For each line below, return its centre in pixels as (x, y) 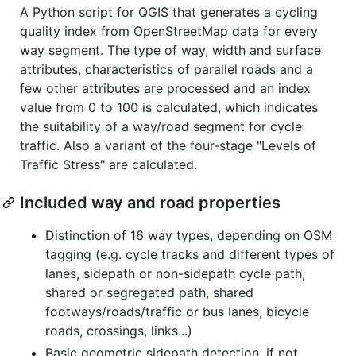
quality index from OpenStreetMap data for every (169, 31)
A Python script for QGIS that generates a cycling (169, 12)
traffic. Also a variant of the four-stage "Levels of (168, 145)
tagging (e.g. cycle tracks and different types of (190, 254)
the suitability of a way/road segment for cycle (161, 126)
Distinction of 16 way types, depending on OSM (189, 235)
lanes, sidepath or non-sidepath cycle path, (175, 273)
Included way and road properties (150, 202)
